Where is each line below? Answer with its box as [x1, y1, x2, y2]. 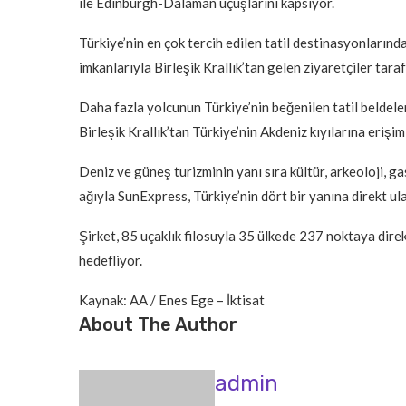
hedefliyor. [79, 252, 142, 269]
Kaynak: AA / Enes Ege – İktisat [79, 292, 265, 309]
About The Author [79, 314, 237, 336]
